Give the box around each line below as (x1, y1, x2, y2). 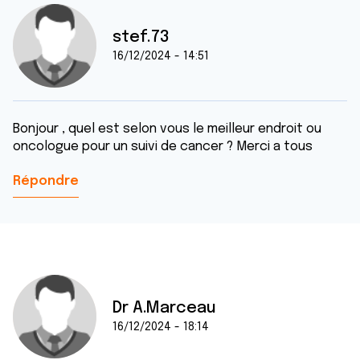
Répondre (13, 174, 79, 188)
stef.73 (112, 29, 170, 46)
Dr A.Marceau (112, 300, 216, 317)
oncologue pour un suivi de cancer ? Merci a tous (13, 140, 316, 153)
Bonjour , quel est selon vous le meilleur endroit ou (13, 122, 321, 136)
